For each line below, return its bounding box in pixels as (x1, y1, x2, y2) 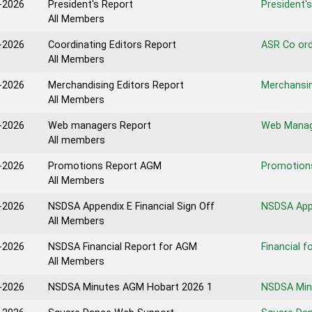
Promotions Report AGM (48, 160, 162, 172)
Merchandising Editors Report (48, 79, 184, 91)
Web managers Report (48, 120, 151, 132)
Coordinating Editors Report (48, 39, 176, 51)
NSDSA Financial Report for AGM (48, 241, 197, 253)
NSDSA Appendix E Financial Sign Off (48, 201, 214, 212)
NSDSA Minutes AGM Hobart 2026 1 (48, 281, 212, 293)
